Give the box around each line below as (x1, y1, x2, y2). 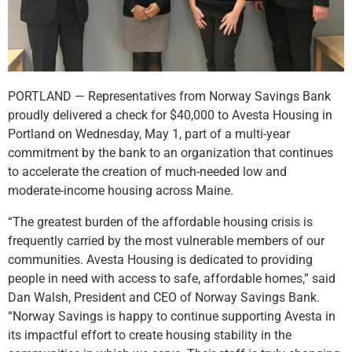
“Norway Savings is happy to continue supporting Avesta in (8, 308, 335, 324)
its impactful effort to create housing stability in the (8, 327, 291, 343)
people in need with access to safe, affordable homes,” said (8, 270, 335, 286)
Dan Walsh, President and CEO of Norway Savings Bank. (8, 289, 320, 305)
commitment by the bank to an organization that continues (8, 145, 333, 160)
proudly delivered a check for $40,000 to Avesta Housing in (8, 107, 332, 123)
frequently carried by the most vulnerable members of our (8, 233, 324, 248)
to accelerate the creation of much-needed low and (8, 163, 287, 179)
